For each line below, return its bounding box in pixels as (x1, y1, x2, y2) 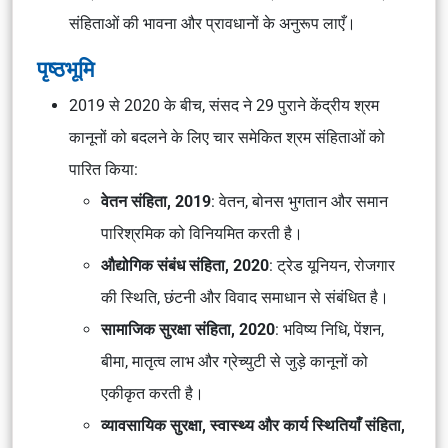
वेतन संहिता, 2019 (101, 192, 211, 211)
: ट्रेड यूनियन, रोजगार (269, 256, 395, 275)
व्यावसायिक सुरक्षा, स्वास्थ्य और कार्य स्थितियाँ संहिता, (101, 416, 405, 435)
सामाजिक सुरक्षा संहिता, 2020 (101, 320, 275, 339)
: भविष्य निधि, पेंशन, (275, 320, 384, 339)
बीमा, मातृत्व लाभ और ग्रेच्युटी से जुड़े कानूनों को (101, 352, 368, 371)
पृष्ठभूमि (37, 56, 94, 82)
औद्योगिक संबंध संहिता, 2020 (101, 256, 269, 275)
